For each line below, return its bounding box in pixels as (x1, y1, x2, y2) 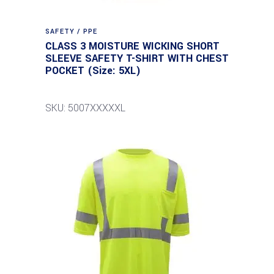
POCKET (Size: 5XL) (45, 64, 141, 78)
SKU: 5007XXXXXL (45, 101, 125, 115)
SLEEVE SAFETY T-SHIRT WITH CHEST (45, 51, 229, 65)
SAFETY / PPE (45, 27, 98, 36)
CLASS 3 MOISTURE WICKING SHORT (45, 39, 220, 53)
